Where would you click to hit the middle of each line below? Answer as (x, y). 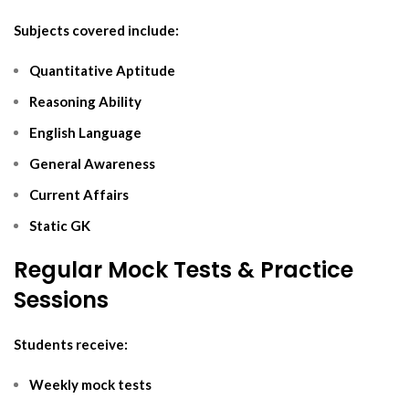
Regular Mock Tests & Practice (184, 269)
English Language (85, 132)
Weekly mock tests (90, 384)
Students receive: (71, 344)
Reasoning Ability (85, 101)
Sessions (61, 299)
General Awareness (92, 163)
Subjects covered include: (96, 30)
